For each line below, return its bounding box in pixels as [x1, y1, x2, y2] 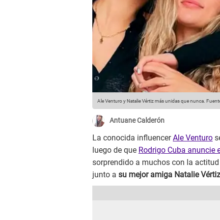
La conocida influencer [92, 133, 173, 143]
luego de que [92, 145, 138, 155]
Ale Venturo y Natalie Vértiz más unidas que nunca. [97, 98, 205, 104]
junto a [92, 170, 118, 180]
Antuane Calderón [110, 116, 165, 125]
